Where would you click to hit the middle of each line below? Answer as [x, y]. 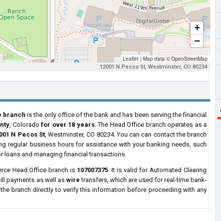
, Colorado [25, 125]
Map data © [156, 59]
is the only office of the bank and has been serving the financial [116, 115]
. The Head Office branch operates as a [151, 125]
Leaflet [131, 59]
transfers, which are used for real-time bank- [143, 180]
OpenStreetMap [189, 59]
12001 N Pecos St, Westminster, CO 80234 [153, 67]
